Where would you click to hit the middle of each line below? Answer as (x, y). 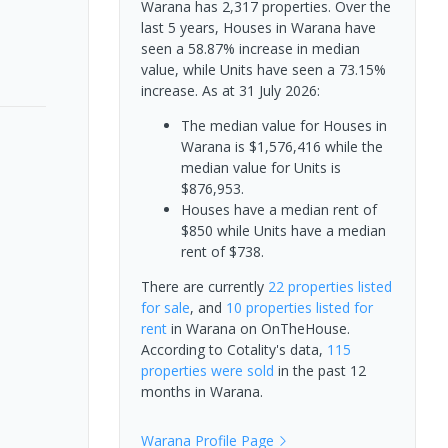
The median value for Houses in (283, 125)
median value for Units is (260, 167)
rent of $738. (222, 251)
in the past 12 (319, 370)
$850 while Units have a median (283, 230)
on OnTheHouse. (292, 328)
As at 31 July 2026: (260, 90)
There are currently (204, 286)
